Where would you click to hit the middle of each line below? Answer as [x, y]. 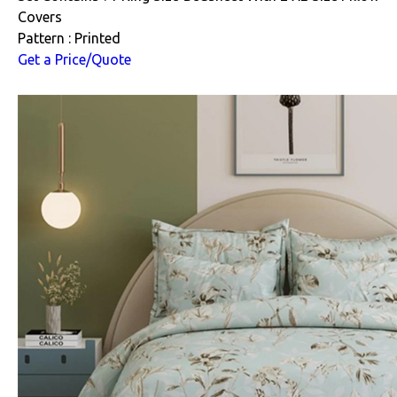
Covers [40, 16]
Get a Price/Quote [74, 59]
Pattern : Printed [69, 38]
